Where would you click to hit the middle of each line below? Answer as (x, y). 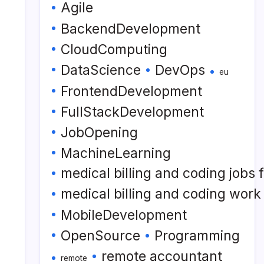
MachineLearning (116, 153)
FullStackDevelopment (132, 112)
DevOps (180, 70)
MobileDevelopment (124, 215)
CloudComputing (114, 49)
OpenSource (100, 235)
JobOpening (99, 132)
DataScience (101, 70)
